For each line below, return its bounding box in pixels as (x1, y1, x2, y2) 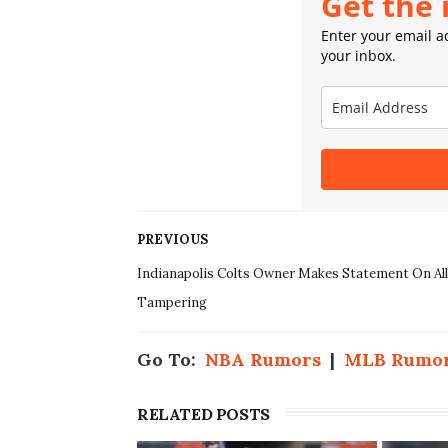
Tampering (137, 294, 207, 312)
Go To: (137, 348, 205, 372)
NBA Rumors (205, 348, 321, 372)
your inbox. (321, 46, 397, 66)
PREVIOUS (137, 231, 208, 249)
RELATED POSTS (137, 404, 270, 425)
